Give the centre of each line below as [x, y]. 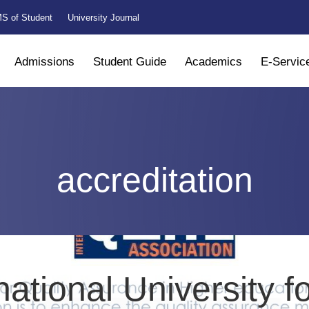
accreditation [154, 180]
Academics [213, 62]
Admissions [44, 62]
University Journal [103, 18]
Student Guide [129, 62]
